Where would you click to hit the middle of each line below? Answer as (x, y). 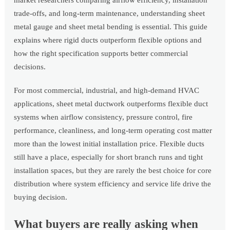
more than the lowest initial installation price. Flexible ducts (109, 144)
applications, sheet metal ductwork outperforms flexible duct (111, 104)
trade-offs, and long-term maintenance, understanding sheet (110, 14)
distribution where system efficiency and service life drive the (113, 184)
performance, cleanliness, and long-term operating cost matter (113, 131)
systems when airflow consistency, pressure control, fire (103, 117)
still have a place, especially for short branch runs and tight (109, 157)
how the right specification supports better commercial (101, 54)
